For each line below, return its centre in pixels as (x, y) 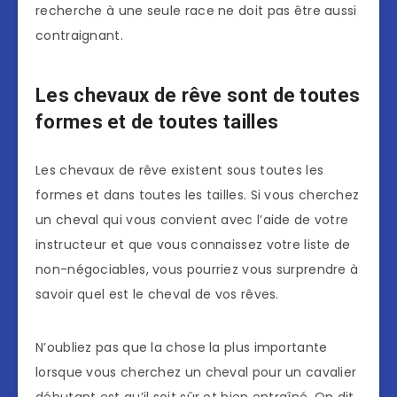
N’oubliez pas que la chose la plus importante (182, 348)
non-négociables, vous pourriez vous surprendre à (197, 270)
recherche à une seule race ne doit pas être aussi (196, 11)
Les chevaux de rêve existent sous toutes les (180, 171)
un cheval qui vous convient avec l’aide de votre (192, 220)
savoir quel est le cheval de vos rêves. (157, 295)
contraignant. (79, 36)
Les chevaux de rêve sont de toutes (198, 95)
